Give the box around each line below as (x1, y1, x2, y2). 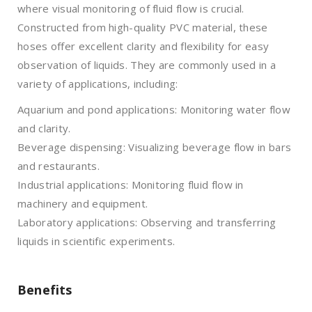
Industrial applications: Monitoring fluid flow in (17, 178, 244, 192)
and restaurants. (17, 159, 100, 173)
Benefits (17, 281, 72, 298)
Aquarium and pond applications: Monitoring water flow (17, 102, 290, 116)
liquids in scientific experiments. (17, 234, 175, 248)
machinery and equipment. (17, 196, 148, 210)
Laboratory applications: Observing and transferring (17, 215, 276, 229)
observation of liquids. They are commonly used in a (17, 58, 276, 72)
